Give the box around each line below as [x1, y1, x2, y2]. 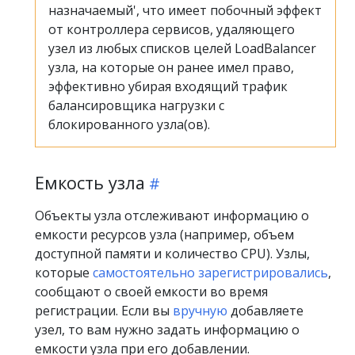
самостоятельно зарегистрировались [93, 264, 328, 281]
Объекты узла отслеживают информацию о [35, 207, 309, 224]
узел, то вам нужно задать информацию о [35, 321, 300, 338]
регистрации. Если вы [35, 302, 173, 319]
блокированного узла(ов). [48, 116, 210, 133]
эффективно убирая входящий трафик [48, 78, 288, 95]
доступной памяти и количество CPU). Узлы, [35, 245, 310, 262]
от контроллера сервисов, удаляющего [48, 21, 295, 38]
